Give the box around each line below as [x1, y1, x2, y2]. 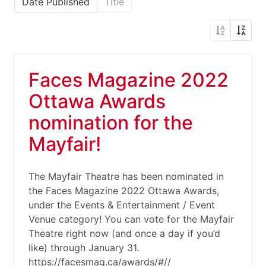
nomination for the [28, 111, 193, 134]
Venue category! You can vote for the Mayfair [28, 213, 234, 225]
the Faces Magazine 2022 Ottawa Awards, [28, 185, 219, 197]
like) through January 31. [28, 242, 139, 254]
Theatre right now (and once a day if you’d [28, 227, 220, 239]
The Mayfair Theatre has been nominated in [28, 170, 224, 182]
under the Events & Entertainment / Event [28, 199, 215, 211]
